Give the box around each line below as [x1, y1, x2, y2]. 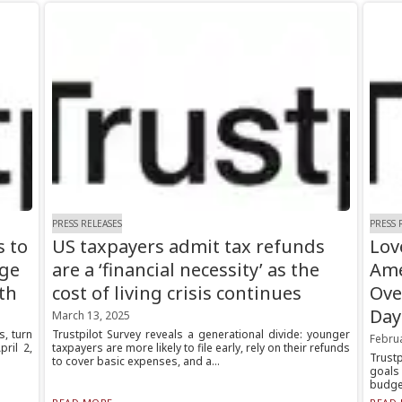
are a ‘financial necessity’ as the [51, 258, 319, 283]
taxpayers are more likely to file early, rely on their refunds [51, 340, 351, 356]
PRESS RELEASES [51, 216, 122, 230]
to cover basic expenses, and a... [51, 354, 220, 370]
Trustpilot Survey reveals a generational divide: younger [51, 327, 351, 343]
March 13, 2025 [51, 308, 130, 324]
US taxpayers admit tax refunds [51, 234, 325, 259]
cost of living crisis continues [51, 281, 301, 306]
